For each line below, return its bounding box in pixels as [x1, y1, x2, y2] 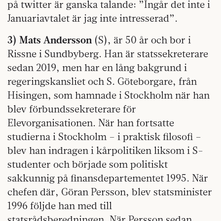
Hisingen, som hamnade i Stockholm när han [7, 89, 210, 102]
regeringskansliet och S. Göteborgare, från [7, 75, 197, 88]
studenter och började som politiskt [7, 158, 168, 171]
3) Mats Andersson [7, 34, 92, 46]
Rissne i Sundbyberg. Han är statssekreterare [7, 47, 208, 60]
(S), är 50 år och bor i [92, 34, 191, 46]
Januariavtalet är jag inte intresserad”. [7, 12, 178, 25]
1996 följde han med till [7, 199, 112, 212]
